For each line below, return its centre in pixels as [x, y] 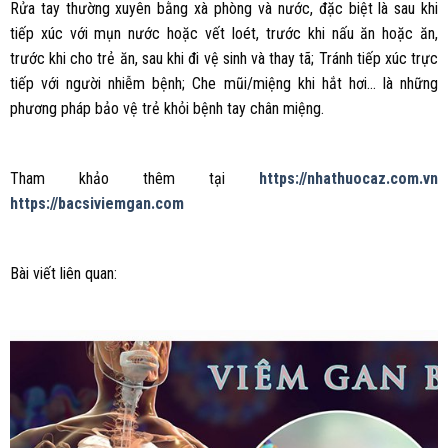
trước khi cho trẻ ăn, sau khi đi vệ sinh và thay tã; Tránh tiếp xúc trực [224, 58]
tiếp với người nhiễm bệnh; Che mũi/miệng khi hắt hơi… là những [224, 83]
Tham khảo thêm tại [134, 178]
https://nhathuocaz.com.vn [349, 178]
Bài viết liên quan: [63, 273]
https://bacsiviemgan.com [96, 203]
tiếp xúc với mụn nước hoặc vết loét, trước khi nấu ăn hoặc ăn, [224, 33]
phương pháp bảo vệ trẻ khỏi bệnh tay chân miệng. [166, 108]
